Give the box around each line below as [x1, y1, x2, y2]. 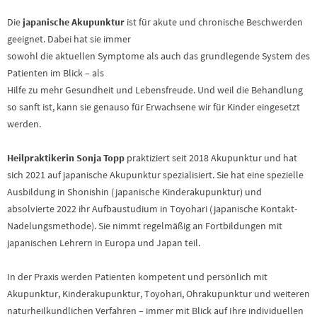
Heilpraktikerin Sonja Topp [7, 151, 125, 164]
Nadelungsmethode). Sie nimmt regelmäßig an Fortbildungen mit [7, 219, 282, 232]
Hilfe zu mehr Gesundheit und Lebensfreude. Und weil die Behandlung [7, 83, 303, 96]
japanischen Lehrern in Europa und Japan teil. [7, 236, 200, 249]
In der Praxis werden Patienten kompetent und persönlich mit [7, 270, 267, 283]
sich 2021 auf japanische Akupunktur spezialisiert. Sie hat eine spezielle [7, 168, 304, 181]
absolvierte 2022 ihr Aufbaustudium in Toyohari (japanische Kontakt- [7, 202, 297, 215]
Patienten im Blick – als [7, 66, 104, 79]
